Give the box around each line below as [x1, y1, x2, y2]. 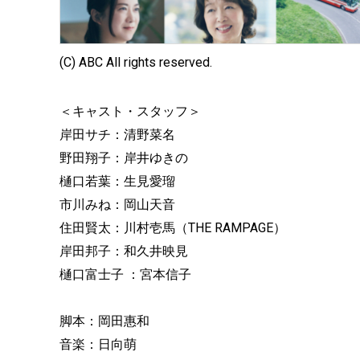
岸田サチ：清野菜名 [59, 127, 175, 143]
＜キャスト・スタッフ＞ [59, 104, 201, 120]
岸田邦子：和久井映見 [59, 243, 188, 260]
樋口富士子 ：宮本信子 [59, 267, 191, 283]
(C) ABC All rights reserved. [59, 55, 212, 71]
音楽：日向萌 [59, 337, 137, 353]
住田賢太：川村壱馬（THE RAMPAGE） [59, 220, 286, 236]
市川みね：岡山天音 [59, 197, 175, 213]
